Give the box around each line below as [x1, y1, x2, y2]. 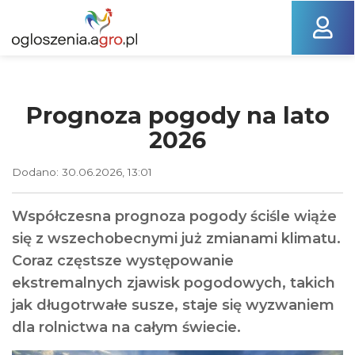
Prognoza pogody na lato [25, 101, 330, 129]
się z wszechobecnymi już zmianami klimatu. [12, 230, 341, 247]
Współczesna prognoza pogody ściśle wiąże [12, 208, 337, 225]
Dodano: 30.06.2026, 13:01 [12, 166, 152, 178]
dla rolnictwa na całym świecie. [12, 319, 241, 336]
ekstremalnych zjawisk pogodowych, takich [12, 274, 335, 292]
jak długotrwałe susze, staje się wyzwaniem [12, 296, 334, 314]
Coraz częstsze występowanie [12, 252, 234, 269]
